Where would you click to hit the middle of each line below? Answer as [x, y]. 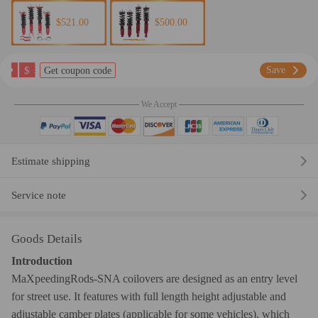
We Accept [159, 105]
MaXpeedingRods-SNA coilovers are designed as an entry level [154, 279]
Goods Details [47, 239]
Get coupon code [78, 71]
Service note [39, 195]
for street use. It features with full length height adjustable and [149, 297]
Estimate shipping [51, 161]
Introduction [42, 261]
